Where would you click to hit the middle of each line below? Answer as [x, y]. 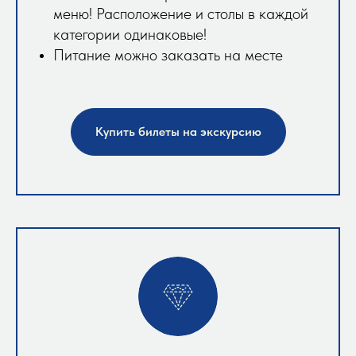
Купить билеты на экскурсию [178, 132]
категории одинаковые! [130, 35]
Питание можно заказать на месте [168, 55]
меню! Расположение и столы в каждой [181, 14]
